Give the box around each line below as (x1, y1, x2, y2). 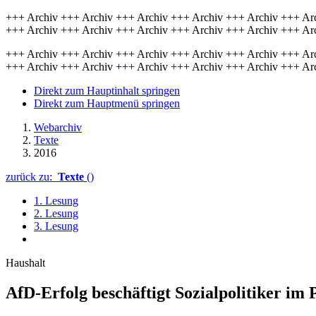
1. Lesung (34, 195, 78, 207)
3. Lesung (34, 220, 78, 232)
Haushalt (6, 257, 45, 269)
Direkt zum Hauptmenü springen (34, 97, 180, 109)
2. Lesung (34, 207, 78, 219)
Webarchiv (34, 121, 82, 133)
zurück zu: (6, 171, 58, 183)
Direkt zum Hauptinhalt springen (34, 85, 180, 97)
